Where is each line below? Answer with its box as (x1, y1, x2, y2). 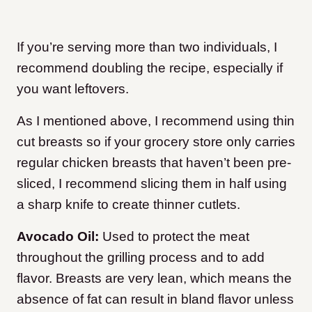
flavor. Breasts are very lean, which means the (17, 271, 292, 286)
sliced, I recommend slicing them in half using (17, 176, 287, 192)
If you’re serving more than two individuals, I (17, 40, 277, 55)
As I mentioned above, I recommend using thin (17, 114, 295, 129)
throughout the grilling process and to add (17, 250, 265, 265)
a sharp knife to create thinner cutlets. (17, 197, 240, 212)
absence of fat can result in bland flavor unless (17, 292, 294, 307)
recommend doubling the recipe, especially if (17, 61, 283, 76)
